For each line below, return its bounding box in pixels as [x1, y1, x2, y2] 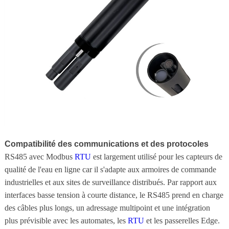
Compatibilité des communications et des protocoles [4, 139, 209, 148]
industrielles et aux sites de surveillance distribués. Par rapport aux [4, 177, 217, 187]
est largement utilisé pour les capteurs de [90, 152, 222, 161]
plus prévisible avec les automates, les [4, 216, 128, 225]
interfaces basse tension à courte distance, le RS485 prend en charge [4, 190, 223, 199]
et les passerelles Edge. [144, 216, 220, 225]
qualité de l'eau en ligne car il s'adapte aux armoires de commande [4, 165, 216, 174]
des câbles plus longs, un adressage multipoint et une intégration [4, 203, 210, 212]
